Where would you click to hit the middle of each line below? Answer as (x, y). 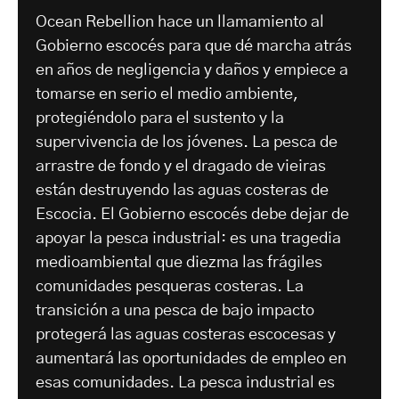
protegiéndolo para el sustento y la (160, 119)
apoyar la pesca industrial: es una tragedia (188, 239)
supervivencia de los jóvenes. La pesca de (187, 143)
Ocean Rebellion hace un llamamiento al (180, 23)
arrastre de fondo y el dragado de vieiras (181, 167)
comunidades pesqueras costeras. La (170, 287)
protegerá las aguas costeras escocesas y (186, 335)
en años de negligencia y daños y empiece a (192, 71)
